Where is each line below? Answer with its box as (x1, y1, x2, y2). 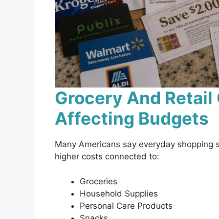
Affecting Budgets (55, 108, 209, 129)
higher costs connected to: (55, 152, 159, 162)
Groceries (80, 176, 117, 186)
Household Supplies (80, 188, 158, 198)
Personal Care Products (80, 200, 173, 211)
